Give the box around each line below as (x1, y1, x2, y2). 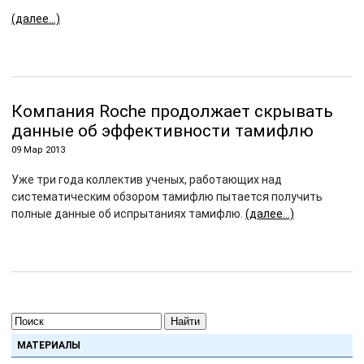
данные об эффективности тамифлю (11, 121, 314, 141)
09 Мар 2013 (11, 145, 65, 155)
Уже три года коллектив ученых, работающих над (11, 173, 282, 186)
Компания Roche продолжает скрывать (11, 102, 333, 121)
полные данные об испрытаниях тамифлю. (11, 207, 245, 220)
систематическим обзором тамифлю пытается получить (11, 190, 323, 203)
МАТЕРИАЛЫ (17, 340, 80, 351)
